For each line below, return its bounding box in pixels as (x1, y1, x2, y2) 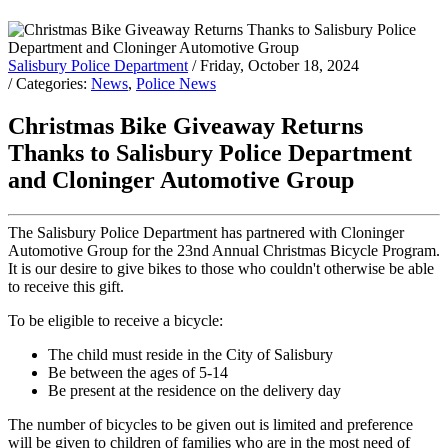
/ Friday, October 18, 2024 (192, 57, 359, 75)
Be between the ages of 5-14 (48, 364, 228, 382)
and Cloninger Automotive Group (8, 167, 354, 194)
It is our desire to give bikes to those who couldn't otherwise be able (8, 260, 434, 278)
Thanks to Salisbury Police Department (8, 140, 412, 167)
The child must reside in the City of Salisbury (48, 346, 333, 364)
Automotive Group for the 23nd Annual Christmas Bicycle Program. (8, 242, 440, 260)
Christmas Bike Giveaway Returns (8, 113, 363, 140)
